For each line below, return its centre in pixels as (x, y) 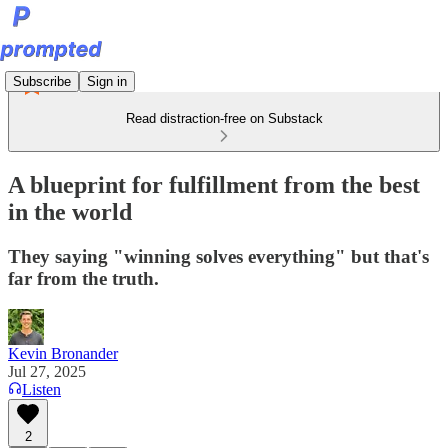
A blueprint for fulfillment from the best (214, 184)
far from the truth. (83, 278)
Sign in (107, 81)
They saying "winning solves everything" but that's (218, 256)
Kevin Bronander (63, 353)
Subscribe (42, 81)
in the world (70, 211)
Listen (41, 389)
